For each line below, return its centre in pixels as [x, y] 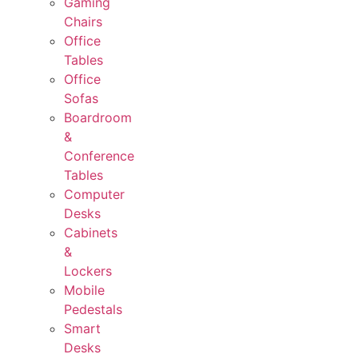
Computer [94, 195]
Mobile [84, 290]
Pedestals [93, 310]
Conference [99, 156]
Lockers [88, 271]
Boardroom [98, 118]
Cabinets [91, 233]
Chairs [83, 22]
